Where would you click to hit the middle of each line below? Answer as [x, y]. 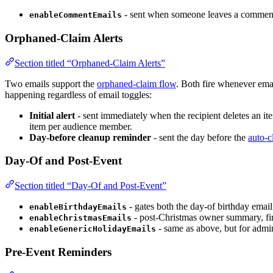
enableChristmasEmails [80, 218]
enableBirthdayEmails [78, 207]
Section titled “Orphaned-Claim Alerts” [90, 63]
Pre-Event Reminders [58, 252]
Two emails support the [51, 83]
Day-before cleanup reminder [90, 137]
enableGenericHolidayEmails [93, 229]
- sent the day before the [200, 137]
